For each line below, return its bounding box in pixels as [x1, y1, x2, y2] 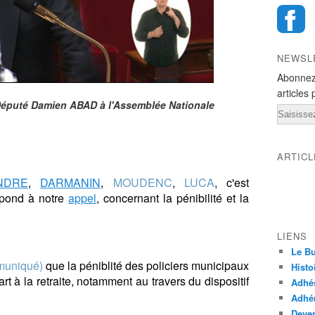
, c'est [214, 174, 249, 191]
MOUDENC [112, 174, 172, 191]
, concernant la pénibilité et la [96, 190, 249, 206]
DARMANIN [40, 174, 101, 191]
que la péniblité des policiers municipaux [43, 257, 249, 274]
